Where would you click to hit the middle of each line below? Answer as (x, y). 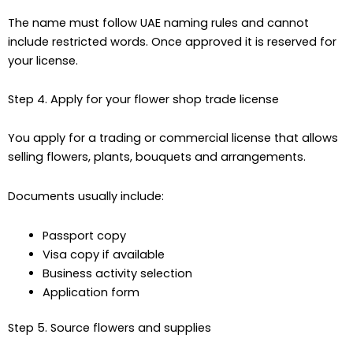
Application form (91, 292)
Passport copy (84, 235)
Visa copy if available (103, 254)
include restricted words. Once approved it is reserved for (172, 41)
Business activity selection (117, 273)
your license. (43, 60)
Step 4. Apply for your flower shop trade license (143, 100)
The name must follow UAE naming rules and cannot (158, 22)
